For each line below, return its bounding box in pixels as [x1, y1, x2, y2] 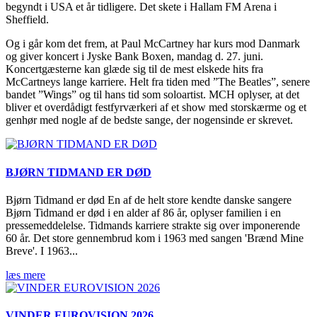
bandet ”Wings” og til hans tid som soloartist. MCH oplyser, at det [6, 88, 299, 101]
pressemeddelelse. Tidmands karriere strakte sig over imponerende [6, 219, 300, 231]
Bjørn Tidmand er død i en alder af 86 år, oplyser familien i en [6, 206, 281, 219]
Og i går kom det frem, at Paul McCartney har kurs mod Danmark [6, 38, 300, 50]
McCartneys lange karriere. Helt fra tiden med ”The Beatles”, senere [6, 76, 310, 88]
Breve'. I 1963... [6, 244, 78, 257]
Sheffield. [6, 13, 49, 26]
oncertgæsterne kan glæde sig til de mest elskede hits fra [14, 63, 263, 76]
